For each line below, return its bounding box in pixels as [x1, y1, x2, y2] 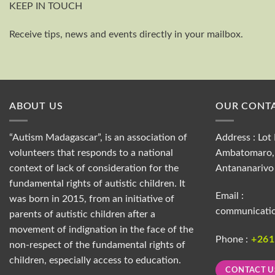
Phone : [215, 234, 248, 245]
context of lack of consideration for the [9, 163, 179, 173]
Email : [215, 191, 244, 201]
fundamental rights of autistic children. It [9, 178, 185, 188]
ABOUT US [9, 101, 63, 111]
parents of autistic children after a [9, 209, 155, 219]
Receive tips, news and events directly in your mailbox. [9, 29, 243, 39]
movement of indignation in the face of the [9, 224, 193, 234]
